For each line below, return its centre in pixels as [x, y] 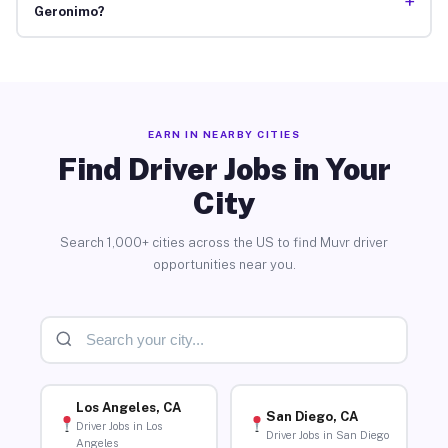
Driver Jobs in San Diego [327, 434]
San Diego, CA [311, 416]
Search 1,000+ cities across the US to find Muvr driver [224, 242]
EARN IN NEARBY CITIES [224, 133]
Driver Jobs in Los [119, 426]
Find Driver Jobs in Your [224, 168]
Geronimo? [69, 12]
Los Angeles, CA [128, 408]
